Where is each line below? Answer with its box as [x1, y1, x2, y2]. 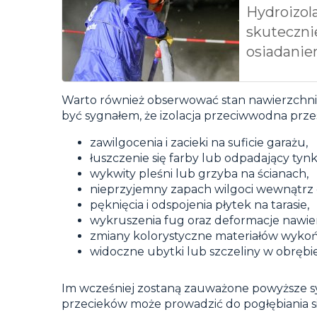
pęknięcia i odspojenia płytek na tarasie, [90, 197, 309, 212]
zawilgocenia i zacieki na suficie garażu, [90, 135, 308, 149]
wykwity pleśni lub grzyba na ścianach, [90, 166, 309, 180]
